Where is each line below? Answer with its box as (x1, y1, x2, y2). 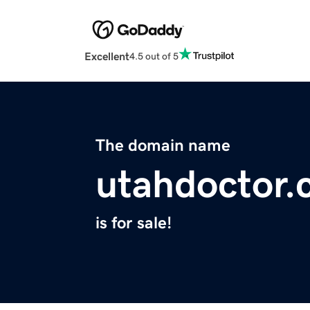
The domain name (95, 137, 230, 154)
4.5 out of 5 (129, 51, 179, 61)
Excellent (84, 51, 129, 62)
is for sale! (95, 215, 172, 232)
